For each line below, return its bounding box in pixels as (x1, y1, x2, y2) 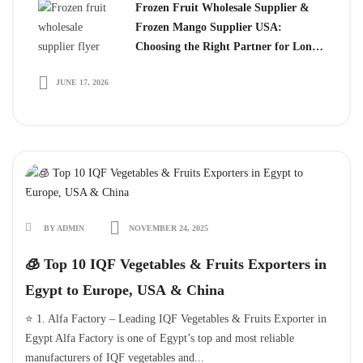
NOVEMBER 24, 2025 (126, 224, 208, 233)
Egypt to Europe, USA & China (25, 282, 224, 298)
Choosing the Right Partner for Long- (135, 41, 322, 53)
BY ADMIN (41, 224, 87, 233)
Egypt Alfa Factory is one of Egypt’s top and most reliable (25, 332, 294, 344)
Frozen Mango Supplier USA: (135, 21, 282, 33)
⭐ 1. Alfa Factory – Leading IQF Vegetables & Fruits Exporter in (25, 313, 327, 325)
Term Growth (135, 60, 203, 72)
